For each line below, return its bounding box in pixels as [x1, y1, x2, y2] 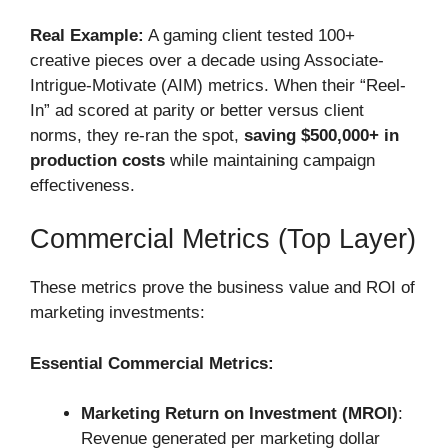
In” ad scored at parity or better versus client [30, 100, 364, 120]
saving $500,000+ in [244, 125, 399, 145]
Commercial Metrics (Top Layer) [30, 224, 416, 255]
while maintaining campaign [165, 150, 375, 170]
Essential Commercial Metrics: [30, 353, 274, 373]
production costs [30, 150, 165, 170]
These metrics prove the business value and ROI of [30, 278, 415, 298]
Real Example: [30, 25, 144, 45]
